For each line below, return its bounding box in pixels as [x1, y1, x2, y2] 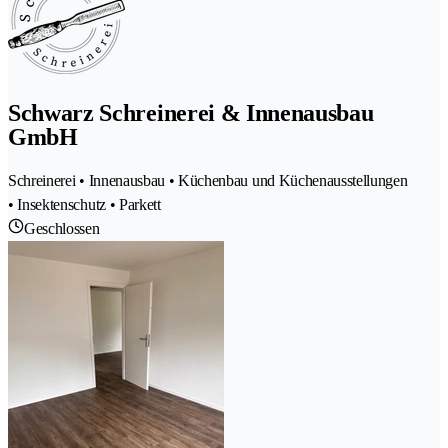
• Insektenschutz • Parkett [8, 195, 161, 213]
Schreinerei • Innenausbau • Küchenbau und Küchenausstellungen [8, 171, 408, 189]
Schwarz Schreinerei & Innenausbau [8, 99, 374, 126]
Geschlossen [24, 219, 100, 237]
